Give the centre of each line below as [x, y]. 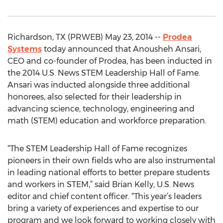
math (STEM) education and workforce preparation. [107, 121]
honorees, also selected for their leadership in [95, 97]
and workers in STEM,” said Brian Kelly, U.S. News [101, 184]
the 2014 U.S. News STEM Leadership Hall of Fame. [104, 73]
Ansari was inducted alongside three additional [99, 85]
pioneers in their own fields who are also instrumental [111, 161]
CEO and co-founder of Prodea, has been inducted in [110, 61]
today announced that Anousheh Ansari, [121, 49]
